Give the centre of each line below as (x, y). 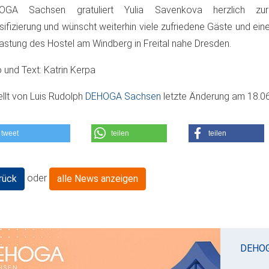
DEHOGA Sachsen (124, 96)
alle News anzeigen (98, 178)
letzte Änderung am (205, 96)
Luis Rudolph (58, 96)
